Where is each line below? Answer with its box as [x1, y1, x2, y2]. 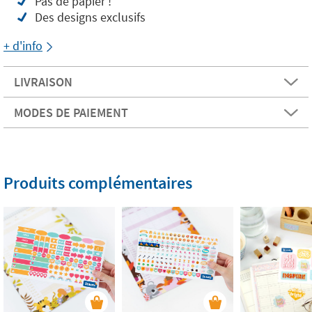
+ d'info [3, 37, 42, 54]
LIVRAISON [14, 73, 72, 90]
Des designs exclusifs [35, 8, 146, 25]
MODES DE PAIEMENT [14, 104, 128, 120]
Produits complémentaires [3, 171, 192, 194]
